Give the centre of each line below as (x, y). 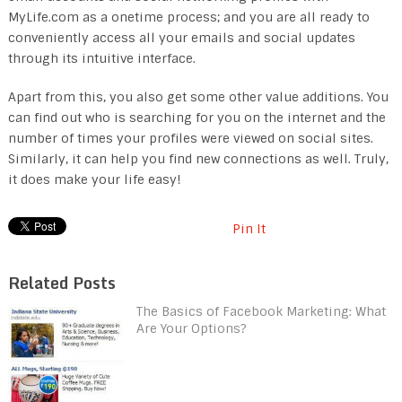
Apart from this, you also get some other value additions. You (198, 96)
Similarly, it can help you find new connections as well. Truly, (198, 158)
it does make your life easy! (94, 179)
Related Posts (61, 282)
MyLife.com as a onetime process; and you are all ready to (188, 17)
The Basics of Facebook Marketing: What (261, 311)
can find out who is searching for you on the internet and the (197, 117)
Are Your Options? (191, 328)
